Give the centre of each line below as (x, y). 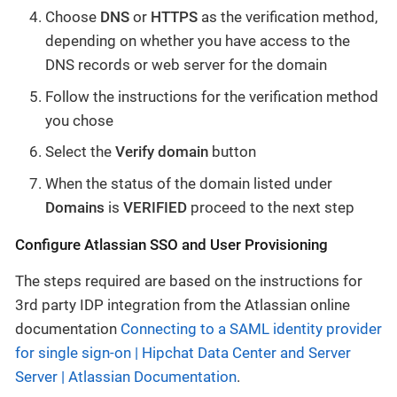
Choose (73, 17)
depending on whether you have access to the (198, 41)
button (232, 152)
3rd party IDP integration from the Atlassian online (183, 304)
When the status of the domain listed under (189, 183)
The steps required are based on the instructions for (189, 280)
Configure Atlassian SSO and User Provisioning (171, 244)
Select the (80, 152)
